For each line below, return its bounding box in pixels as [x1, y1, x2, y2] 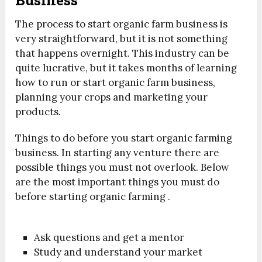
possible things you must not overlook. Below [15, 160, 230, 174]
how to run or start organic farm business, [15, 75, 216, 89]
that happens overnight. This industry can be [15, 46, 230, 60]
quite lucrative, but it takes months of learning [15, 61, 237, 74]
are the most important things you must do [15, 175, 220, 188]
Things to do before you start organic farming [15, 131, 233, 144]
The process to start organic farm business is [15, 17, 228, 30]
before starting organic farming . [15, 189, 171, 203]
